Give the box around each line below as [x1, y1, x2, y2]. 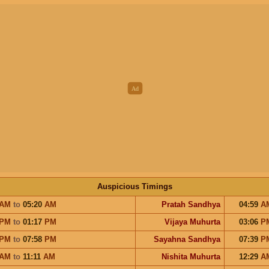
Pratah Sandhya [161, 199, 220, 209]
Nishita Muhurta [161, 252, 220, 261]
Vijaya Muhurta [164, 217, 220, 226]
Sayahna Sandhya [153, 234, 220, 244]
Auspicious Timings [97, 181, 172, 191]
